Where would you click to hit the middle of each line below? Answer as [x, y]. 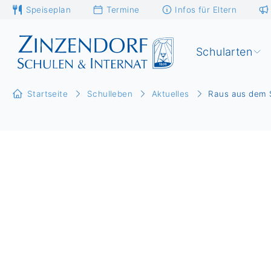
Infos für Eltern [206, 9]
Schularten [224, 52]
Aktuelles [170, 94]
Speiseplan [48, 9]
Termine [123, 9]
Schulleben [110, 94]
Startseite [47, 94]
